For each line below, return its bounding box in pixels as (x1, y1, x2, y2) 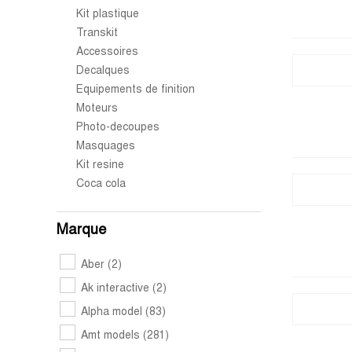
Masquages (76, 141, 135, 152)
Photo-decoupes (76, 123, 159, 133)
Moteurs (76, 104, 118, 114)
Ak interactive (81, 284, 152, 294)
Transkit (76, 28, 118, 38)
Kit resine (76, 160, 124, 170)
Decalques (76, 66, 130, 76)
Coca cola (76, 179, 126, 189)
